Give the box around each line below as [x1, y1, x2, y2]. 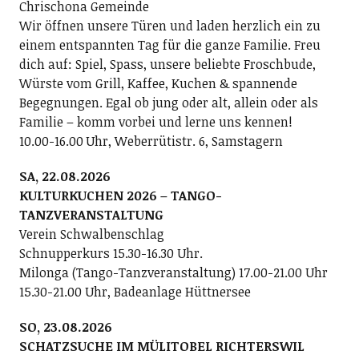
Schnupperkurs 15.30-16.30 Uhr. [18, 244, 203, 262]
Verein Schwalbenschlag [18, 225, 164, 243]
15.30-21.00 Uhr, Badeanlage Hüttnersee [18, 283, 251, 301]
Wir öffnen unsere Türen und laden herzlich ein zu [18, 17, 321, 34]
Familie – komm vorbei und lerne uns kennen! [18, 113, 292, 131]
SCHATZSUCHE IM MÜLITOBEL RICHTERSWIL [18, 337, 305, 355]
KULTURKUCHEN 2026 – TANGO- [18, 187, 222, 204]
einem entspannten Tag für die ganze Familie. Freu [18, 36, 321, 54]
